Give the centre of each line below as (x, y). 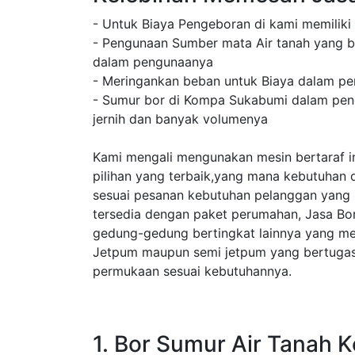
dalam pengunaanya (153, 62)
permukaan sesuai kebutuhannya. (192, 271)
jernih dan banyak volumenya (180, 119)
